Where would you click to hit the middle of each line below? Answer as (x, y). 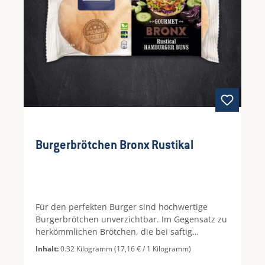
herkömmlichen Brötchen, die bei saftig (114, 232)
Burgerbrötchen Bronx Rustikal (114, 147)
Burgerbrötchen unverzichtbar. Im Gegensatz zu (131, 219)
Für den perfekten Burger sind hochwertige (122, 207)
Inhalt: (48, 249)
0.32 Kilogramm (87, 249)
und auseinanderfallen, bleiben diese (110, 257)
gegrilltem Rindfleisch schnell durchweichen (124, 244)
